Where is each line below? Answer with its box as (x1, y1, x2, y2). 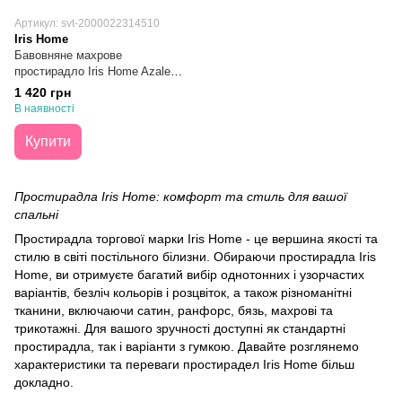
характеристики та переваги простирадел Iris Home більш (14, 357, 354, 371)
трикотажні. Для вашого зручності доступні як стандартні (14, 321, 345, 336)
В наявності (14, 102, 74, 115)
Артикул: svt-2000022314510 (14, 17, 160, 30)
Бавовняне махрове (14, 48, 122, 62)
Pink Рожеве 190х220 (85, 81, 129, 94)
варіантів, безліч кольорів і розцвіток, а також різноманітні (14, 285, 352, 300)
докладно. (14, 375, 74, 389)
